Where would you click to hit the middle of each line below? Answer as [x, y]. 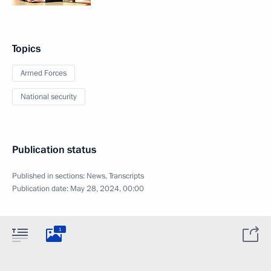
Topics [26, 49]
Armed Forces [44, 73]
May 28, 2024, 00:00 [107, 189]
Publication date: [41, 189]
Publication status [54, 150]
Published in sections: [49, 176]
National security [49, 97]
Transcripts [126, 176]
